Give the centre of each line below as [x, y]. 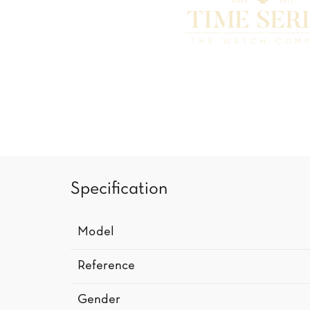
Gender [99, 300]
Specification [119, 189]
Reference [106, 266]
